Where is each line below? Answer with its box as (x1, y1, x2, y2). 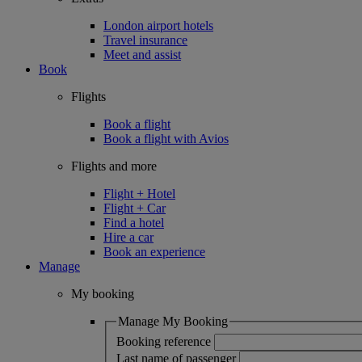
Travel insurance (103, 33, 187, 47)
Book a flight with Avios (103, 132, 229, 145)
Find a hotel (103, 216, 164, 229)
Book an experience (103, 245, 205, 259)
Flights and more (71, 159, 157, 173)
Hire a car (103, 230, 154, 244)
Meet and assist (103, 48, 181, 61)
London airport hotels (103, 19, 213, 32)
